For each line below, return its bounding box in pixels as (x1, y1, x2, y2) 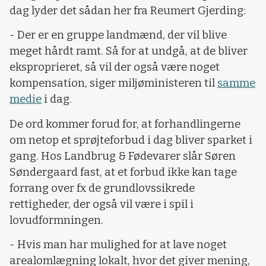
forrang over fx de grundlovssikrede (9, 181, 195, 195)
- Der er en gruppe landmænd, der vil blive (9, 28, 227, 42)
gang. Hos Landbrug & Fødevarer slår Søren (9, 149, 236, 163)
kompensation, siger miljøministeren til (9, 77, 217, 90)
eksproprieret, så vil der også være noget (9, 61, 220, 74)
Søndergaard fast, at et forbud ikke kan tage (9, 165, 237, 179)
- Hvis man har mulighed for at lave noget (9, 237, 227, 251)
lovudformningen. (9, 213, 103, 227)
